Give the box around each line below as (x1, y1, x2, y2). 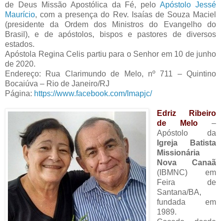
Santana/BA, (156, 188, 201, 197)
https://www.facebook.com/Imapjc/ (34, 89, 152, 98)
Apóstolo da (156, 129, 216, 138)
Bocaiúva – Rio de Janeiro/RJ (5, 79, 110, 88)
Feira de (156, 178, 216, 187)
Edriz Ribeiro (156, 109, 216, 118)
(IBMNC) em (156, 168, 216, 177)
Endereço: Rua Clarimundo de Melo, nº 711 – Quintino (5, 70, 216, 78)
